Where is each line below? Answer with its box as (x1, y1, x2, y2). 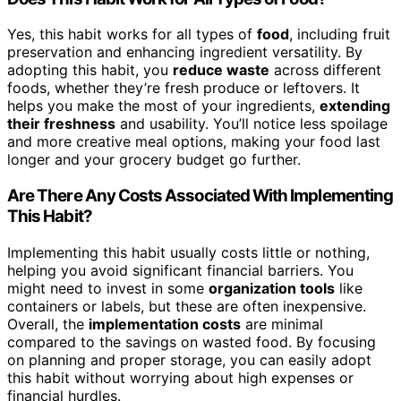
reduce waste (173, 61, 269, 80)
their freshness (7, 115, 115, 133)
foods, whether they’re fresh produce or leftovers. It (7, 79, 360, 98)
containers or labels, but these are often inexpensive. (7, 296, 366, 315)
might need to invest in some (7, 278, 209, 297)
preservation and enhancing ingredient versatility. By (7, 43, 363, 62)
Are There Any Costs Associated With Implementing (7, 184, 394, 206)
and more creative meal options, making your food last (7, 132, 380, 151)
